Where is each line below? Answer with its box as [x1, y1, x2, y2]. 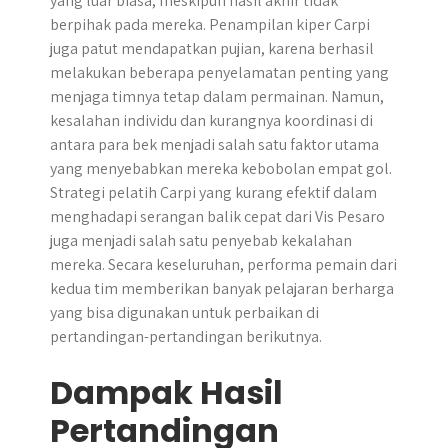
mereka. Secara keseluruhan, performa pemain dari [50, 254, 397, 275]
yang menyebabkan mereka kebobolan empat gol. [50, 158, 392, 179]
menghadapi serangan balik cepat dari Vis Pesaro [50, 206, 385, 227]
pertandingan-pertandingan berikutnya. [50, 326, 322, 347]
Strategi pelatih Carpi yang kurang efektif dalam [50, 182, 377, 203]
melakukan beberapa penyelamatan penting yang [50, 62, 389, 83]
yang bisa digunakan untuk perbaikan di [50, 302, 319, 323]
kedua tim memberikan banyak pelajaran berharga [50, 278, 394, 299]
